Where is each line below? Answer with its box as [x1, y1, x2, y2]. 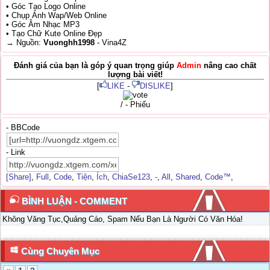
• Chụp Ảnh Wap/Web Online [6, 11, 107, 20]
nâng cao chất [201, 61, 256, 71]
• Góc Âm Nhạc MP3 [6, 20, 80, 30]
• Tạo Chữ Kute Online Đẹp [6, 29, 102, 39]
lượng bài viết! [107, 70, 163, 80]
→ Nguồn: [6, 38, 43, 48]
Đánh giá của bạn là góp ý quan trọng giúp [14, 61, 177, 71]
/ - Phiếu [120, 100, 150, 110]
